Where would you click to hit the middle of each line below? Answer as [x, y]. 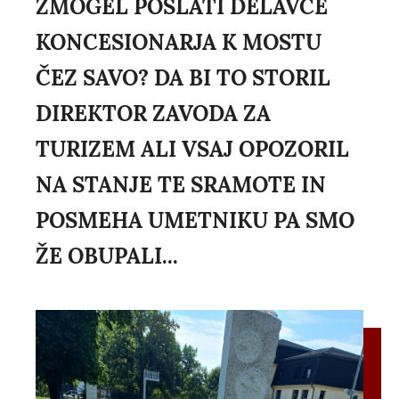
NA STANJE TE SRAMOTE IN [181, 185]
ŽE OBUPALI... [107, 256]
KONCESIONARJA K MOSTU [179, 43]
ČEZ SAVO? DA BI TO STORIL [183, 78]
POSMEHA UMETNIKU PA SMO [195, 221]
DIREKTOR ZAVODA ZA [153, 114]
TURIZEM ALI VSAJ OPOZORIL [192, 150]
